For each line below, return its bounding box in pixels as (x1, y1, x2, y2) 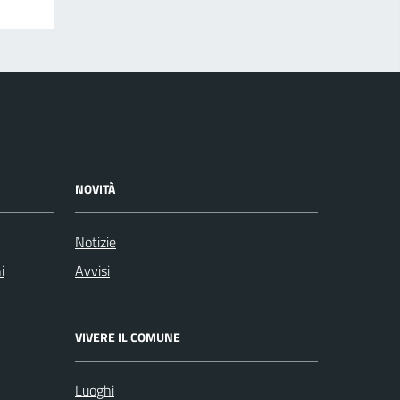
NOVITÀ (75, 179, 115, 198)
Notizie (75, 231, 116, 253)
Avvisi (75, 260, 110, 281)
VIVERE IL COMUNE (75, 328, 180, 346)
